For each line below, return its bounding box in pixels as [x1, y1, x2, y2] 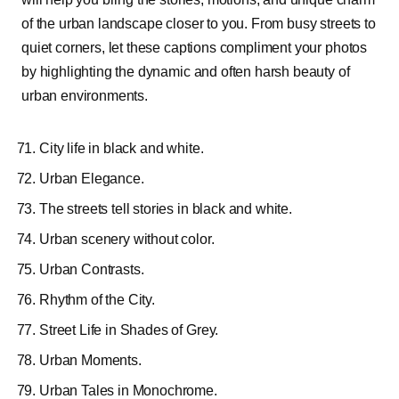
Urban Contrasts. [39, 261, 144, 277]
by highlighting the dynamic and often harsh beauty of [21, 63, 350, 79]
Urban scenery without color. [39, 231, 215, 247]
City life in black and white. [39, 140, 204, 156]
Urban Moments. [39, 352, 142, 368]
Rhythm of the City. [39, 291, 155, 307]
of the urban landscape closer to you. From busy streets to [21, 15, 376, 31]
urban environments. [21, 87, 148, 103]
